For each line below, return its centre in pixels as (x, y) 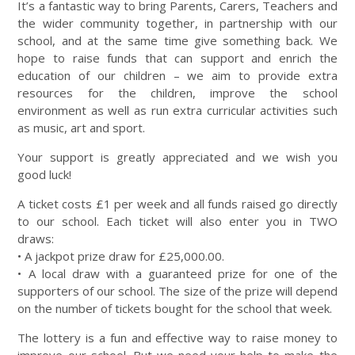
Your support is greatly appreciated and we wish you (177, 157)
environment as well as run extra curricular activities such (177, 111)
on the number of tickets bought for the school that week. (175, 309)
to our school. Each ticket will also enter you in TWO (177, 221)
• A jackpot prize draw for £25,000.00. (121, 256)
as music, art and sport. (82, 128)
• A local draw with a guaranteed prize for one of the (177, 274)
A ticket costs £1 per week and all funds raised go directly (177, 204)
